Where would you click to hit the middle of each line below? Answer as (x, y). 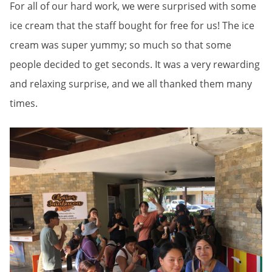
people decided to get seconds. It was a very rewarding (135, 65)
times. (24, 104)
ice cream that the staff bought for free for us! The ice (132, 26)
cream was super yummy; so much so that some (121, 45)
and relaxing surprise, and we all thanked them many (131, 84)
